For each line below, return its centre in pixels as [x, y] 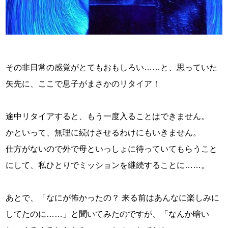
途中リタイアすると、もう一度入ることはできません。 [108, 116]
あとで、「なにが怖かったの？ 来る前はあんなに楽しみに [113, 197]
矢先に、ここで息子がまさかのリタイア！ [83, 83]
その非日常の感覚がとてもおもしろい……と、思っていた [112, 67]
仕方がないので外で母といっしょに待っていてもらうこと [112, 149]
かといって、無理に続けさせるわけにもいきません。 [104, 132]
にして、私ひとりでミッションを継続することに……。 [108, 165]
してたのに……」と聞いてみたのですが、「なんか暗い [108, 214]
